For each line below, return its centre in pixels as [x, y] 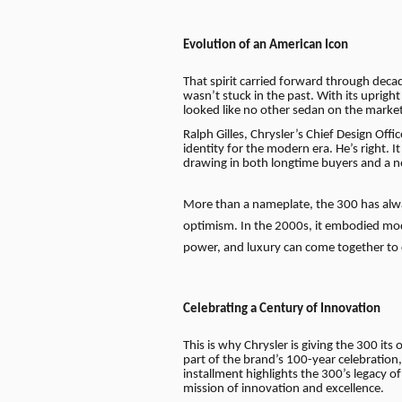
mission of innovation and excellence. [284, 389]
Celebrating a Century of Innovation [282, 310]
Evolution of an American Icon [266, 46]
